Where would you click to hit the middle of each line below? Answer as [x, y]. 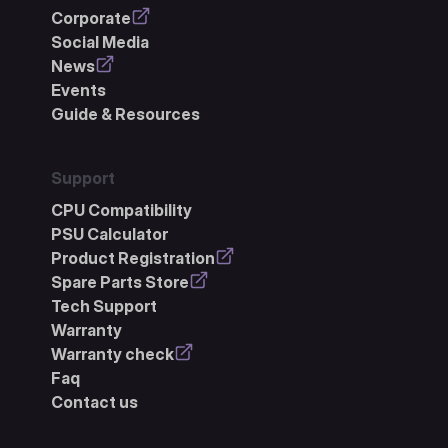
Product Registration [132, 257]
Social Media [99, 41]
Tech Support [103, 305]
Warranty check [112, 353]
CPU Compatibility [121, 209]
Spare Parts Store [119, 281]
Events [78, 89]
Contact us [94, 401]
